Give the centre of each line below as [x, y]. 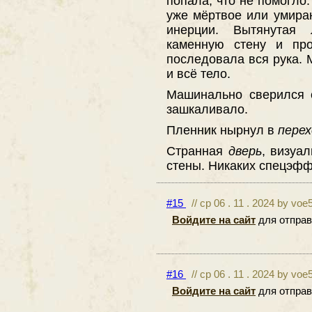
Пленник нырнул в [222, 130]
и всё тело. [198, 73]
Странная [197, 150]
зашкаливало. [207, 109]
